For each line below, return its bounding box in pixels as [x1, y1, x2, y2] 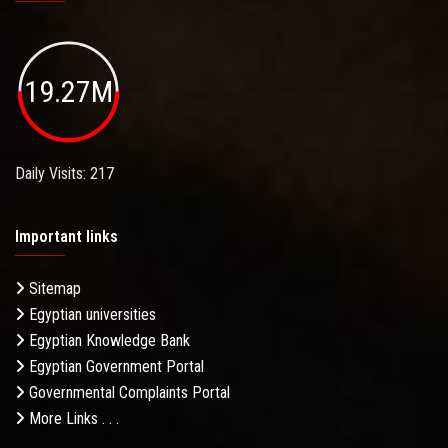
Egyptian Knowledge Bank [25, 331, 190, 351]
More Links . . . [25, 409, 119, 429]
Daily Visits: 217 [15, 164, 114, 184]
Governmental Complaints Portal [25, 383, 230, 403]
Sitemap [25, 279, 81, 299]
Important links [15, 227, 118, 247]
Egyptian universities [25, 305, 156, 325]
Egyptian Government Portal [25, 357, 204, 377]
